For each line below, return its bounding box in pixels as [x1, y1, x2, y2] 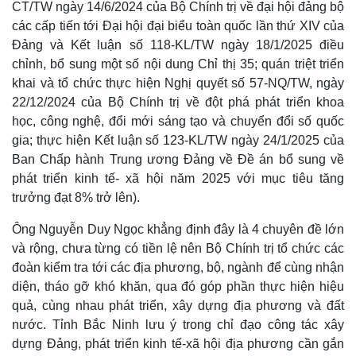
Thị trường [188, 308, 246, 322]
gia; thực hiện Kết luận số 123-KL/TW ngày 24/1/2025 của [12, 133, 344, 148]
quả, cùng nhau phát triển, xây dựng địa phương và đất [12, 299, 344, 313]
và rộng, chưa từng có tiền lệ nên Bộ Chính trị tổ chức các [12, 242, 344, 256]
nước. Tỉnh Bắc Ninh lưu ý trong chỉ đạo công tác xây [12, 318, 344, 332]
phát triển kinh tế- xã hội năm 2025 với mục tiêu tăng [12, 172, 344, 186]
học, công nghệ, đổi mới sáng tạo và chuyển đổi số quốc [12, 114, 344, 129]
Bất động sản [17, 329, 83, 342]
